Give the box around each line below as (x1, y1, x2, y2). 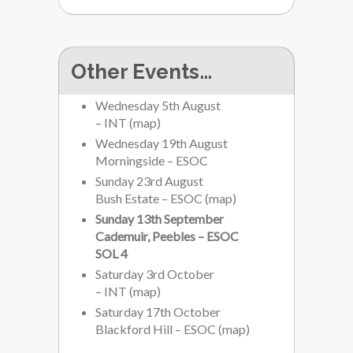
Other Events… (71, 60, 212, 84)
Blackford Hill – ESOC (95, 321, 216, 336)
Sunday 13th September (95, 211, 224, 226)
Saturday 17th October (95, 304, 221, 319)
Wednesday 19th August (95, 136, 228, 150)
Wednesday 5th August (95, 98, 221, 113)
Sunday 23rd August (95, 173, 203, 188)
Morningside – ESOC (95, 153, 208, 168)
